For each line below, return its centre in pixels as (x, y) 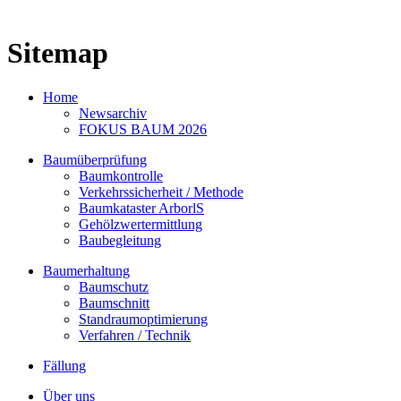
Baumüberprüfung (95, 159)
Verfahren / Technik (135, 335)
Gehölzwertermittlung (141, 224)
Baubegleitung (120, 240)
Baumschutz (114, 286)
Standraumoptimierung (143, 319)
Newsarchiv (113, 113)
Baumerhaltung (86, 270)
